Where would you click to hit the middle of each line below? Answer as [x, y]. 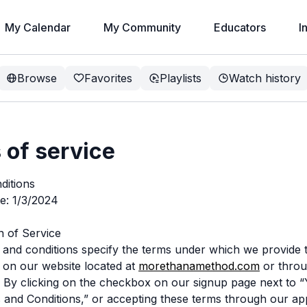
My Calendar [37, 27]
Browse [37, 78]
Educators [240, 27]
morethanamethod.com [199, 266]
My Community [142, 27]
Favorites [108, 78]
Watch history [265, 78]
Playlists [181, 78]
